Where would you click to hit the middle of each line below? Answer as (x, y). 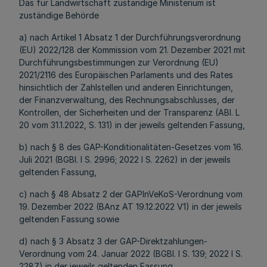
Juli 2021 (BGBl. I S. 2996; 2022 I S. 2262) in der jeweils (125, 159)
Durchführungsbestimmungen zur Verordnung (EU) (119, 62)
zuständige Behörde (59, 15)
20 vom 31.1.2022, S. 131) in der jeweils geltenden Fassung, (132, 125)
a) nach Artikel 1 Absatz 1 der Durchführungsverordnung (130, 37)
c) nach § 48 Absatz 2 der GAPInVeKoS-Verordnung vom (131, 194)
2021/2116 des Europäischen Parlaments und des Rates (126, 75)
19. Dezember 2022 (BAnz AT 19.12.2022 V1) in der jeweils (131, 207)
